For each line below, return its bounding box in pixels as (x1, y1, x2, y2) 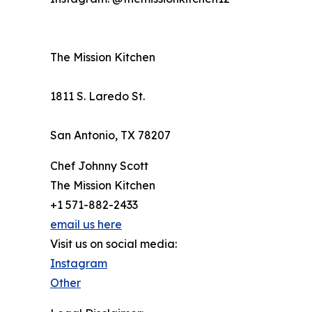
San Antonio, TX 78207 (50, 128, 171, 143)
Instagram (50, 256, 107, 271)
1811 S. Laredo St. (50, 89, 145, 104)
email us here (50, 217, 122, 232)
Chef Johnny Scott (50, 159, 148, 173)
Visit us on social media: (50, 237, 177, 251)
